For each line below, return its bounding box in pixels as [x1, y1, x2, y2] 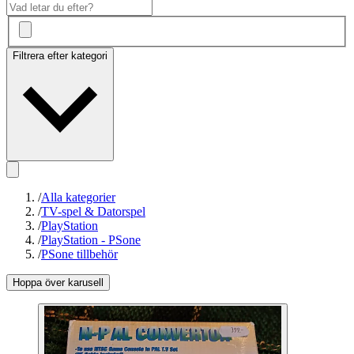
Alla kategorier [41, 190, 115, 205]
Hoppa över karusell [13, 277, 104, 289]
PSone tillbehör [41, 247, 118, 262]
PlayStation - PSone [41, 233, 141, 247]
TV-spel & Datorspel [41, 205, 145, 219]
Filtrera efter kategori [13, 50, 107, 62]
